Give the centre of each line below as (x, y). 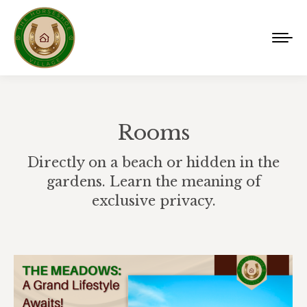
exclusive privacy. (153, 201)
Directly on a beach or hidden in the (153, 162)
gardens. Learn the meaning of (153, 182)
